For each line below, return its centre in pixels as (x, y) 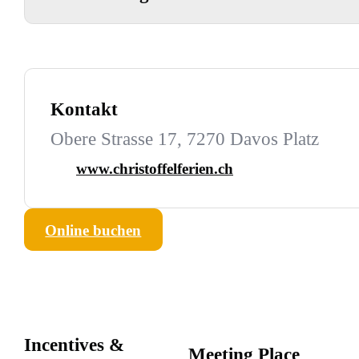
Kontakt (84, 110)
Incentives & (74, 345)
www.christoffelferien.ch (155, 169)
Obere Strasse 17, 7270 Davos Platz (184, 139)
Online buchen (93, 231)
